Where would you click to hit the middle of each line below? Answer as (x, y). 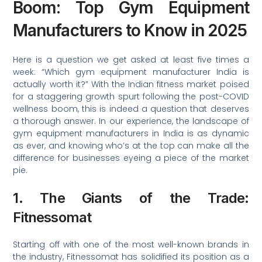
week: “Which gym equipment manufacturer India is (131, 72)
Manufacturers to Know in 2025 (130, 30)
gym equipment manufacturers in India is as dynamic (131, 133)
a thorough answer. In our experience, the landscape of (131, 121)
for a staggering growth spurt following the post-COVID (131, 96)
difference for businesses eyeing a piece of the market (131, 158)
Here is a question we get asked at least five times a (131, 60)
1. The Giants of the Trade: (131, 198)
